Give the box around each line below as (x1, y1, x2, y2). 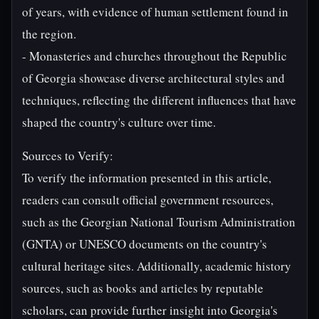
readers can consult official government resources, (22, 192, 273, 208)
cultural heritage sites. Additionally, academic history (22, 258, 291, 274)
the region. (22, 26, 76, 42)
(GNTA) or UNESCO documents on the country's (22, 236, 267, 252)
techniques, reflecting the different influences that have (22, 92, 296, 108)
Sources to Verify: (22, 147, 113, 164)
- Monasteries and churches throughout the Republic (22, 48, 287, 64)
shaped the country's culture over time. (22, 114, 216, 130)
